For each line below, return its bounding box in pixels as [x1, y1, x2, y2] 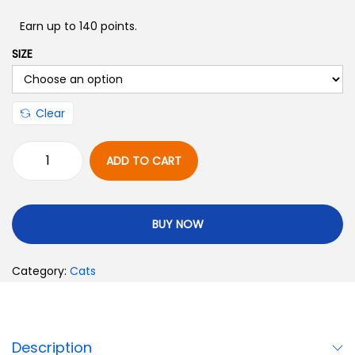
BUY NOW [151, 216, 204, 232]
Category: [12, 263, 70, 279]
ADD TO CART [106, 153, 181, 169]
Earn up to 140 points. [20, 18, 137, 34]
